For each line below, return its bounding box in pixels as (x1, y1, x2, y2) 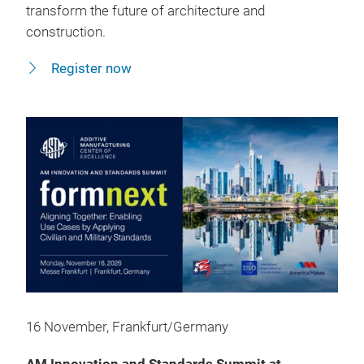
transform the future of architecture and (26, 2, 265, 19)
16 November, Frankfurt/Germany (26, 318, 228, 335)
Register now (48, 60, 132, 76)
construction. (26, 24, 106, 40)
